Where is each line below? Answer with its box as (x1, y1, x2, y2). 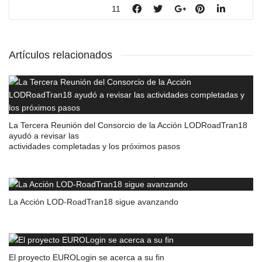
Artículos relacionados (9, 49, 112, 61)
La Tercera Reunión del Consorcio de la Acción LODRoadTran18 (9, 120, 247, 130)
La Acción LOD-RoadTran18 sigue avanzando (9, 197, 178, 206)
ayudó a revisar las (9, 131, 79, 140)
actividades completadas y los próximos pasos (9, 142, 180, 151)
